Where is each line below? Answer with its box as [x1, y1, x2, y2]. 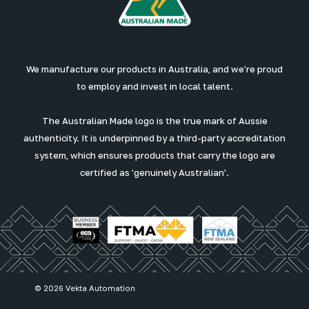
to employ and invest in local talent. [76, 81, 233, 92]
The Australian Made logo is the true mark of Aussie [41, 115, 268, 127]
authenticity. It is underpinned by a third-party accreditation [23, 132, 286, 144]
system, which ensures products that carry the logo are [34, 150, 275, 161]
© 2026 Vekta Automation [34, 283, 135, 292]
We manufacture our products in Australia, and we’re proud [26, 63, 283, 75]
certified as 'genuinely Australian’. [80, 167, 229, 179]
